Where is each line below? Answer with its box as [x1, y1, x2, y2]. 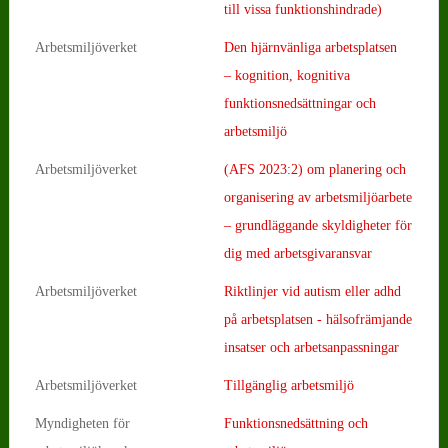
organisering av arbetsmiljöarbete [223, 189, 412, 205]
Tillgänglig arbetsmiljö [223, 377, 354, 393]
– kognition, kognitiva [223, 67, 350, 83]
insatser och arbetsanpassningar [223, 339, 399, 355]
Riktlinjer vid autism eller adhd [223, 283, 401, 299]
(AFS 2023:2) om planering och [223, 161, 406, 177]
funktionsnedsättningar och [223, 95, 376, 111]
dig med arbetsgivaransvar [223, 245, 372, 261]
